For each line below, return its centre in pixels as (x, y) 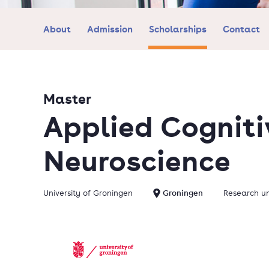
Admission (110, 29)
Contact (241, 29)
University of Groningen (88, 193)
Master (67, 98)
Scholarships (177, 29)
